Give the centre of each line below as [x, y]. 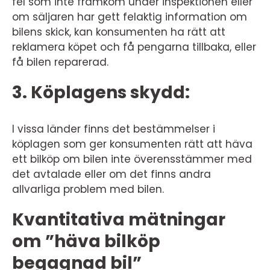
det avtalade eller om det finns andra [111, 174]
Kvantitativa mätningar [119, 220]
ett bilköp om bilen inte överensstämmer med [132, 159]
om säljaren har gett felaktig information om [130, 17]
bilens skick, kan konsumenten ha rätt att [119, 32]
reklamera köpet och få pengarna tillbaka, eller [134, 47]
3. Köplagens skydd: [101, 93]
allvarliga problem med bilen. [88, 190]
